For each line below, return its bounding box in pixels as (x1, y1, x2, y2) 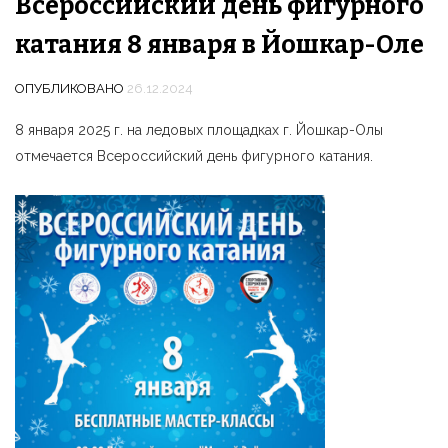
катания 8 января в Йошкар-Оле (15, 30, 424, 60)
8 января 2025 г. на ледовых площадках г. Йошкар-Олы (15, 122, 383, 138)
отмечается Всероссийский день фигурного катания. (15, 148, 373, 164)
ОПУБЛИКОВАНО (15, 81, 127, 96)
